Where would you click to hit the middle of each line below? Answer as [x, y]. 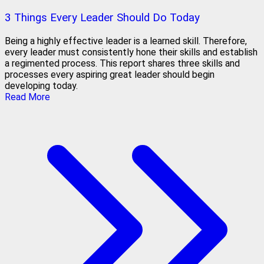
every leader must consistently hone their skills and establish [131, 52]
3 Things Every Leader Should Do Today [102, 18]
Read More [27, 97]
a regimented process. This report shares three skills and [122, 64]
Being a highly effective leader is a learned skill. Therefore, [126, 41]
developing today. [41, 86]
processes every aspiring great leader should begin [110, 75]
